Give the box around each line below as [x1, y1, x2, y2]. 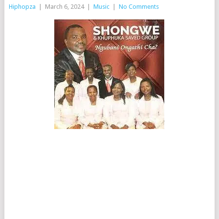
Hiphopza [8, 3, 36, 10]
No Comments [118, 3, 159, 10]
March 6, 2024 [44, 3, 84, 10]
